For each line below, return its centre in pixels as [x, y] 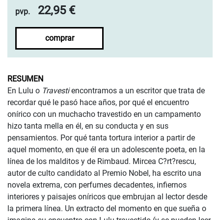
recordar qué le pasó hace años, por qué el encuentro [98, 103]
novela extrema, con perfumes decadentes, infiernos [97, 185]
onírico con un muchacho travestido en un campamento [104, 114]
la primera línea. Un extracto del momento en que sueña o [107, 209]
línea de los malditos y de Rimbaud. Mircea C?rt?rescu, [102, 162]
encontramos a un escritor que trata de [138, 91]
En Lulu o [25, 91]
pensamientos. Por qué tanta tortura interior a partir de [101, 138]
